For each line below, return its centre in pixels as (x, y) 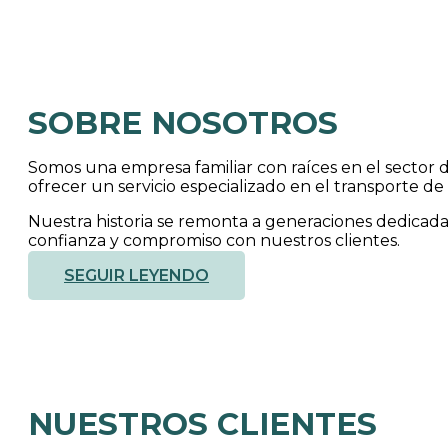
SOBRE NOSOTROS (183, 123)
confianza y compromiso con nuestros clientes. (214, 240)
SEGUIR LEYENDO (136, 275)
